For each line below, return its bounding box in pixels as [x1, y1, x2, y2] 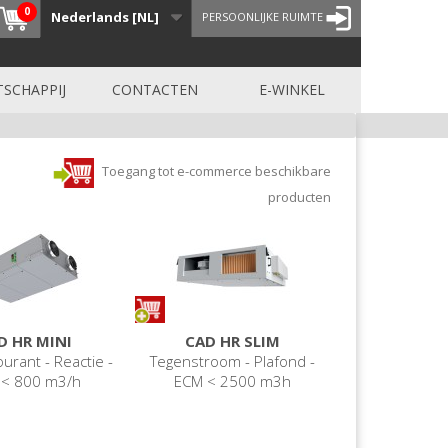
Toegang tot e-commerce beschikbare [98, 162, 331, 181]
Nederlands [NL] [50, 8, 159, 26]
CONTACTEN [111, 79, 198, 99]
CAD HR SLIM [184, 330, 280, 351]
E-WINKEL [259, 79, 326, 99]
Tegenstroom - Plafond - [149, 350, 315, 371]
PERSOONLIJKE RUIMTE [201, 9, 323, 25]
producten [267, 187, 331, 206]
